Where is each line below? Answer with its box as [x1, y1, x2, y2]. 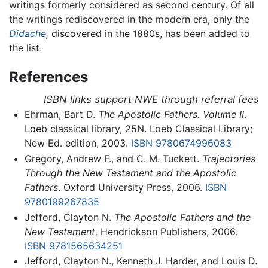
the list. [9, 41, 42, 54]
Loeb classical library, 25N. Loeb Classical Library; [24, 123, 252, 135]
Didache [9, 27, 46, 39]
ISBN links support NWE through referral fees [44, 93, 259, 106]
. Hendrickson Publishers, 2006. [95, 225, 237, 237]
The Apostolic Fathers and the [114, 211, 251, 223]
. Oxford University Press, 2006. [57, 181, 205, 194]
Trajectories [202, 153, 255, 165]
